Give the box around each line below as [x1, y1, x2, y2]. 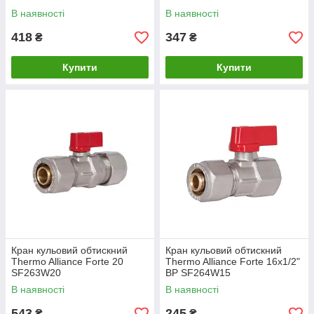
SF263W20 [11, 267, 61, 279]
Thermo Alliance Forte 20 [11, 256, 123, 268]
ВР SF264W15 [165, 267, 231, 279]
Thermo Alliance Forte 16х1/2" [165, 256, 300, 268]
